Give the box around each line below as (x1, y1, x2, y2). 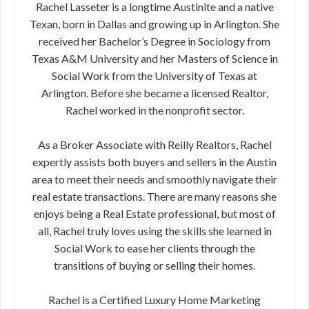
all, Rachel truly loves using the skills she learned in (37, 224, 272, 237)
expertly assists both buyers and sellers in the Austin (32, 155, 277, 168)
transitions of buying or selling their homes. (54, 259, 255, 272)
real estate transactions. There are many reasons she (32, 190, 277, 203)
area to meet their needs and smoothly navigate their (32, 172, 277, 186)
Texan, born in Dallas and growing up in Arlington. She (30, 17, 279, 30)
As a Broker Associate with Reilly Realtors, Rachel (37, 138, 272, 151)
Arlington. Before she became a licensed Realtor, (41, 86, 268, 99)
